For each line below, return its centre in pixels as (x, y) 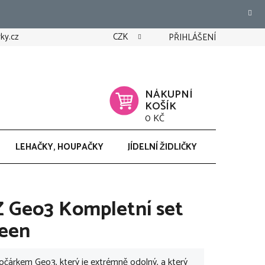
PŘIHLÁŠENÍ (192, 38)
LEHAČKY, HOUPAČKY (59, 147)
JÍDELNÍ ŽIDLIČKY (162, 147)
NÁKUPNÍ (169, 94)
